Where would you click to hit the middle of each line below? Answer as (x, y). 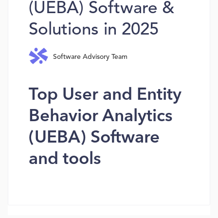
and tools (65, 160)
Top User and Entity (105, 96)
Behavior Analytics (100, 117)
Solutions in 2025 (93, 31)
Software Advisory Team (90, 57)
